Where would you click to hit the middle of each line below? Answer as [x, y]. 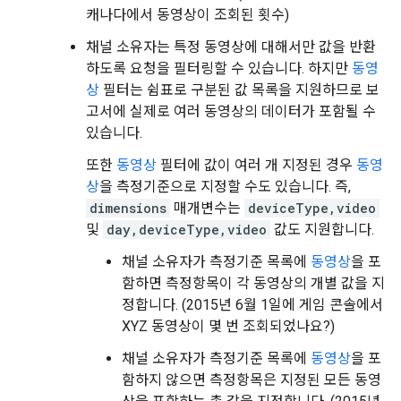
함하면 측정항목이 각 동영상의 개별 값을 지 [253, 283]
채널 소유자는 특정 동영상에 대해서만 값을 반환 [231, 47]
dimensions [128, 208]
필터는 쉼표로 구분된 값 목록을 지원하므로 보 [239, 90]
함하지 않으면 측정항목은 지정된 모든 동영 [252, 380]
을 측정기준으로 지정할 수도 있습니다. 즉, [225, 187]
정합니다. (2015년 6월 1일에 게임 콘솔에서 [252, 305]
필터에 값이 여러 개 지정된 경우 [256, 165]
